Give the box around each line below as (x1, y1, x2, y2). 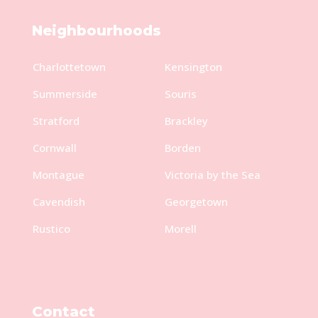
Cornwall (32, 140, 77, 155)
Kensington (164, 59, 222, 74)
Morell (164, 221, 197, 236)
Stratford (32, 113, 79, 128)
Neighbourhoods (31, 21, 161, 39)
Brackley (164, 113, 208, 128)
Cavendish (32, 194, 85, 209)
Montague (32, 167, 84, 182)
